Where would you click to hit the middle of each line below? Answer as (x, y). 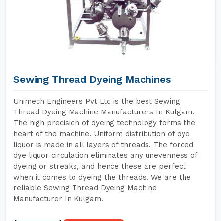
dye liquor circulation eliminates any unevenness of (105, 155)
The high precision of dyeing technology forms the (104, 123)
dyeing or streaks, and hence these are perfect (100, 166)
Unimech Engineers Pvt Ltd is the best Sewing (97, 101)
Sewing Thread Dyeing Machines (92, 79)
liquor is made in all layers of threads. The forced (103, 145)
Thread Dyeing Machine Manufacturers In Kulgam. (104, 112)
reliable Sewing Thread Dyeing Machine (85, 188)
